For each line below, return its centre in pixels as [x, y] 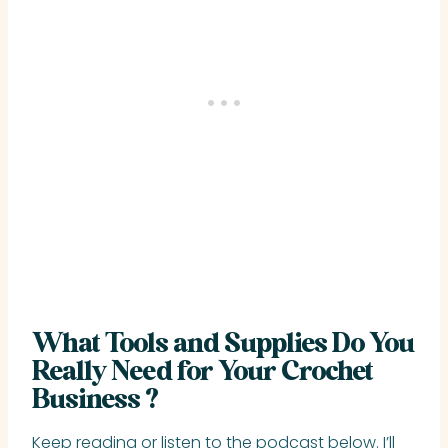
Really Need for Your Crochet [202, 372]
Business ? [95, 400]
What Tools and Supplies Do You [223, 344]
